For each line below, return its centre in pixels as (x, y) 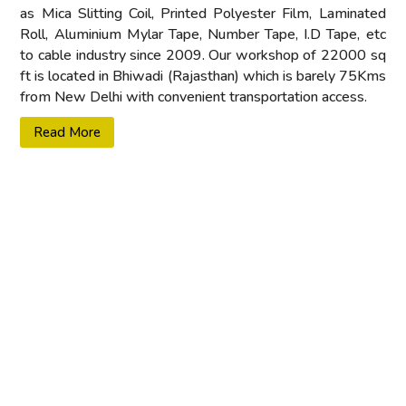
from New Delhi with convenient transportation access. (194, 97)
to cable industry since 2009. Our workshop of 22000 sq (203, 56)
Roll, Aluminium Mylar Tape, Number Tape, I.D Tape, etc (203, 35)
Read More (68, 132)
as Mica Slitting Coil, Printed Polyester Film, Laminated (203, 14)
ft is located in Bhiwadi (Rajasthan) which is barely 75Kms (203, 77)
